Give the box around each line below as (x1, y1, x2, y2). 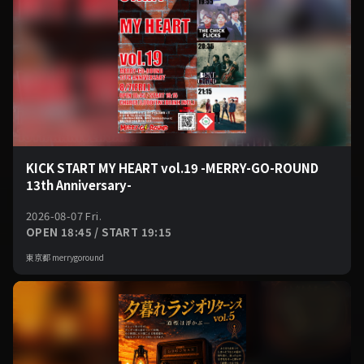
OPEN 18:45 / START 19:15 (26, 224, 172, 240)
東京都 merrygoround (26, 251, 104, 263)
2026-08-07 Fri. (26, 208, 102, 223)
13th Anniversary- (26, 176, 132, 193)
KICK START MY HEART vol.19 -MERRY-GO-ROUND (26, 159, 318, 176)
